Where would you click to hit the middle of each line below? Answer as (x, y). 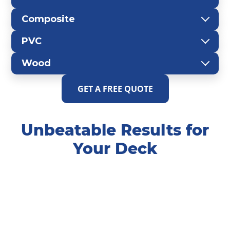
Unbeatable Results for (115, 130)
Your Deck (115, 149)
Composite (48, 19)
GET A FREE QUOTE (115, 89)
